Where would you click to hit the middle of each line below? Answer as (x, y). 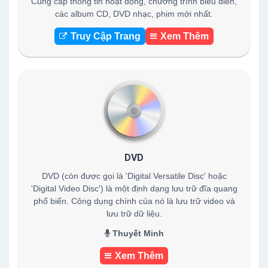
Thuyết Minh (137, 233)
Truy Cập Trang (106, 36)
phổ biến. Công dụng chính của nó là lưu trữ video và (134, 201)
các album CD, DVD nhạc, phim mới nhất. (134, 14)
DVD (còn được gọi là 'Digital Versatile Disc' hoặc (134, 176)
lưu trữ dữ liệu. (134, 214)
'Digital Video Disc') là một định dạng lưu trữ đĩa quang (134, 188)
